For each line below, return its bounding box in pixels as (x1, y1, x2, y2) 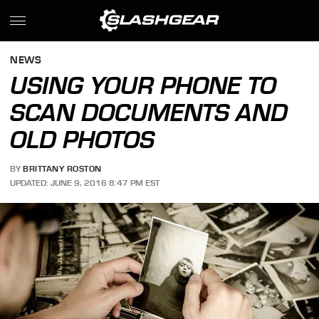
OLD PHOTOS (10, 125, 155, 154)
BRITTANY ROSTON (23, 164, 102, 174)
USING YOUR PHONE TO (10, 71, 277, 100)
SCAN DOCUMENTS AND (10, 98, 288, 127)
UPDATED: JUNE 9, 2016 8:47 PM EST (10, 177, 160, 188)
